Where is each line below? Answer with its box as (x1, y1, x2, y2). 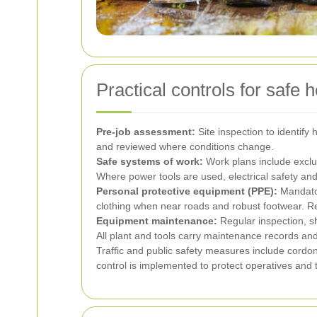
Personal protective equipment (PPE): (96, 185, 277, 197)
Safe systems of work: (96, 155, 203, 167)
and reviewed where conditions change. (96, 140, 274, 152)
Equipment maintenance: (96, 214, 217, 226)
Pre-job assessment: (96, 125, 195, 137)
